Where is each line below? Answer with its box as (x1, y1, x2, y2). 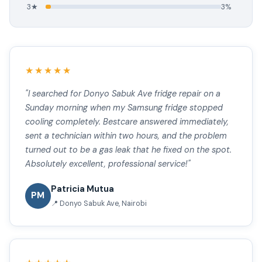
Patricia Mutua (50, 183, 114, 195)
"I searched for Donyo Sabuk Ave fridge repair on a (25, 88, 220, 99)
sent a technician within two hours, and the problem (25, 130, 227, 141)
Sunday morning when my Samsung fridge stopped (25, 102, 223, 113)
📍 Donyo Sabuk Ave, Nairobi (50, 198, 147, 208)
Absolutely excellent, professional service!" (25, 158, 191, 169)
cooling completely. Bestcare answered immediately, (25, 116, 229, 127)
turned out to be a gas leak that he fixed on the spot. (25, 144, 232, 155)
